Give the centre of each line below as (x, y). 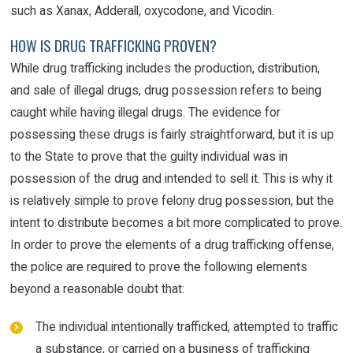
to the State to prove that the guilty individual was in (149, 157)
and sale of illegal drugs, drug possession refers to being (166, 91)
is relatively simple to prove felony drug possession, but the (173, 201)
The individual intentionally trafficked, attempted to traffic (186, 327)
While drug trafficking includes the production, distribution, (165, 69)
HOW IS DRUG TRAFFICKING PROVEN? (114, 45)
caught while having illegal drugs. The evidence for (146, 113)
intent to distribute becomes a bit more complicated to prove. (176, 223)
